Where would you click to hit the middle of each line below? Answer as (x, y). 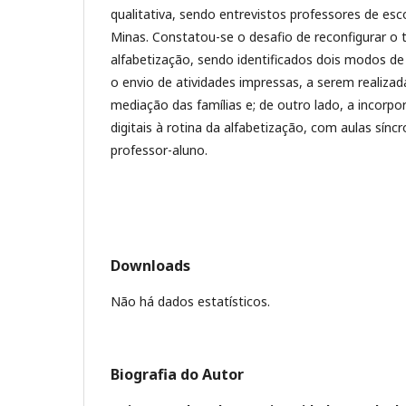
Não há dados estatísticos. (190, 302)
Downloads (150, 266)
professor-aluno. (159, 150)
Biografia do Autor (177, 375)
